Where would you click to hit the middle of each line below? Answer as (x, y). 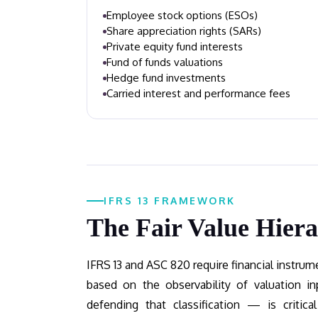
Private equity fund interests (175, 46)
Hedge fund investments (166, 78)
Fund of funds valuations (165, 62)
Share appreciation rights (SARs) (184, 31)
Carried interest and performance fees (198, 93)
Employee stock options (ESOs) (182, 15)
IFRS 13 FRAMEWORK (170, 201)
